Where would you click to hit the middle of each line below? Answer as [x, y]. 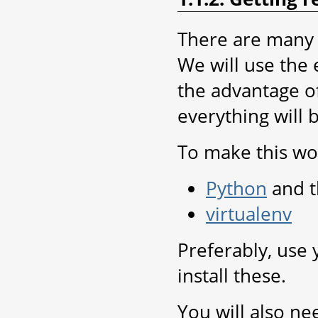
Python [236, 188]
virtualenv [249, 213]
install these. [232, 275]
